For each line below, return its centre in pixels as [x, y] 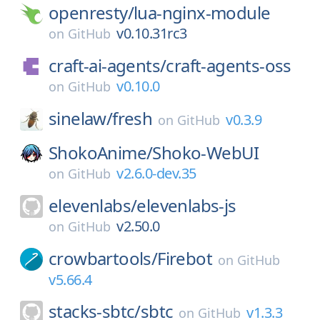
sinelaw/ [81, 118]
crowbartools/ [103, 258]
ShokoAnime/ [101, 152]
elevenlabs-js [186, 205]
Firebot [185, 258]
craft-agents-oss [229, 65]
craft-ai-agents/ [107, 65]
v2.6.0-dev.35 [156, 173]
